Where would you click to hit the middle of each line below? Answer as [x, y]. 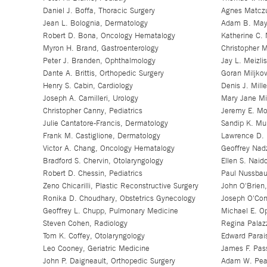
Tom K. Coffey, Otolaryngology [94, 236]
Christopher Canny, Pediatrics [92, 111]
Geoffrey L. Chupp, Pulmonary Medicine [110, 211]
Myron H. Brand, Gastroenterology [100, 48]
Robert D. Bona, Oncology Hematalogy [109, 35]
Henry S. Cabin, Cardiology [88, 86]
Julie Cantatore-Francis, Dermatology [105, 123]
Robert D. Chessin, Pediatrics [92, 173]
